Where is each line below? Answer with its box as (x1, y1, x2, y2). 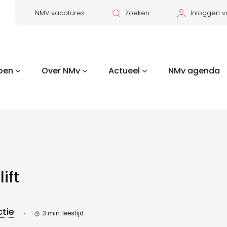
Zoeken (125, 9, 149, 17)
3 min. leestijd (43, 209, 84, 217)
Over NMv (41, 65, 80, 77)
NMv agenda (168, 65, 220, 77)
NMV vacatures (35, 9, 85, 17)
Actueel (108, 65, 140, 77)
